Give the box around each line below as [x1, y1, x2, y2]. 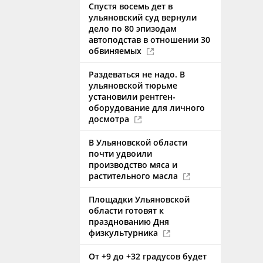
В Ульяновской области [89, 137, 187, 148]
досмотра [89, 113, 131, 124]
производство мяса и [89, 159, 177, 170]
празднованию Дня [89, 216, 169, 227]
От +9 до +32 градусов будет [89, 251, 207, 262]
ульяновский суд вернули [89, 12, 197, 23]
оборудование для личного [89, 102, 205, 113]
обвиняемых [89, 45, 144, 56]
